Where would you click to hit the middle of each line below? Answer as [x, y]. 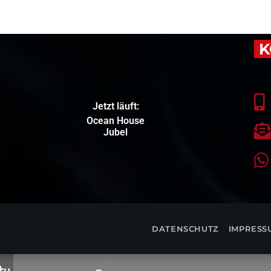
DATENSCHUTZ [185, 228]
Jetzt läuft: [116, 106]
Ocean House [116, 121]
